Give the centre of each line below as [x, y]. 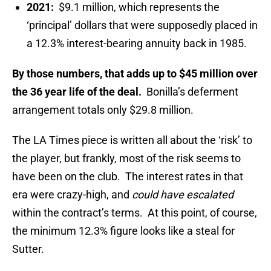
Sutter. [28, 249]
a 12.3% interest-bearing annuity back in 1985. [137, 44]
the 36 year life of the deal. [77, 92]
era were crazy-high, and [72, 195]
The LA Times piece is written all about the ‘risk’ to [132, 140]
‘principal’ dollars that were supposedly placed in [142, 25]
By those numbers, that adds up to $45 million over [135, 74]
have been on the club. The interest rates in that [128, 177]
